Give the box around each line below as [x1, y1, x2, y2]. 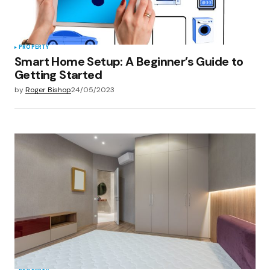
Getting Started [14, 67, 102, 83]
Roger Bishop [25, 85, 71, 95]
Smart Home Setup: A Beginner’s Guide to [14, 54, 243, 70]
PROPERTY [19, 43, 49, 51]
